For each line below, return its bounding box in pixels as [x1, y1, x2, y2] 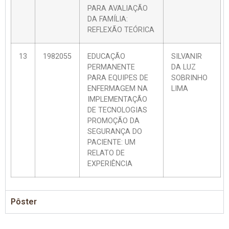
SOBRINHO [171, 73, 208, 82]
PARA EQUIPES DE [87, 73, 148, 82]
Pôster [11, 196, 37, 207]
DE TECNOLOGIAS [87, 105, 147, 114]
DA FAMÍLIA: [87, 14, 128, 24]
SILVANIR [171, 52, 202, 61]
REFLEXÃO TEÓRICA [87, 25, 154, 34]
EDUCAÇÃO [87, 52, 125, 61]
